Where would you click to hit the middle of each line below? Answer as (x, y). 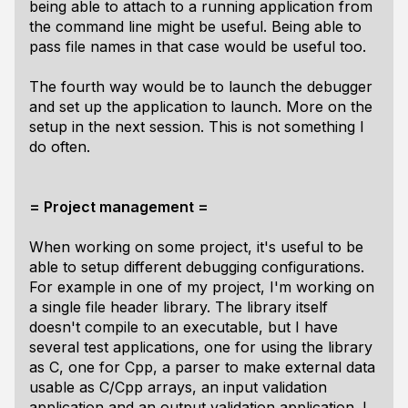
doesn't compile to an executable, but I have (184, 327)
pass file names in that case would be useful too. (198, 46)
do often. (60, 147)
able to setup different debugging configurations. (197, 267)
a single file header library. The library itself (178, 307)
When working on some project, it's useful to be (196, 247)
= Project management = (119, 207)
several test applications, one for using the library (201, 347)
